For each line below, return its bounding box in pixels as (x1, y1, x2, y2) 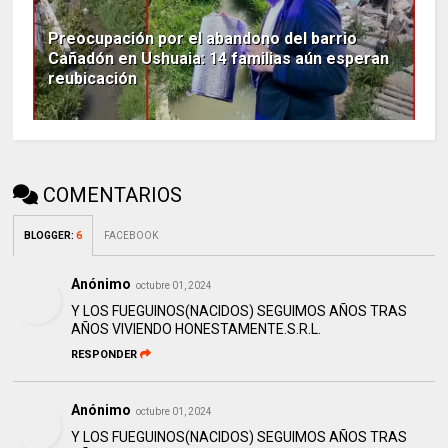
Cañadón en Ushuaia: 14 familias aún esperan (48, 48, 390, 68)
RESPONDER (71, 347, 138, 361)
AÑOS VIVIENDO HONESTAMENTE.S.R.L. (71, 320, 322, 337)
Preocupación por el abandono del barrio (48, 28, 358, 48)
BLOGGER (24, 229, 72, 241)
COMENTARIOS (43, 182, 183, 207)
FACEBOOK (104, 229, 159, 241)
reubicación (48, 68, 138, 88)
